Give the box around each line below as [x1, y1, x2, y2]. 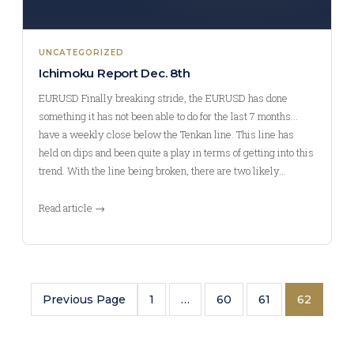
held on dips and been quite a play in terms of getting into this [39, 145, 314, 160]
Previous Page [43, 292, 126, 307]
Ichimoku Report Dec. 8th [39, 66, 190, 81]
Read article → [39, 201, 105, 215]
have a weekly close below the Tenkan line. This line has [39, 127, 294, 141]
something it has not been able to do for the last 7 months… [39, 109, 298, 123]
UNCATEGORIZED [39, 47, 124, 58]
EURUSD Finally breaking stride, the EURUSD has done [39, 91, 288, 105]
